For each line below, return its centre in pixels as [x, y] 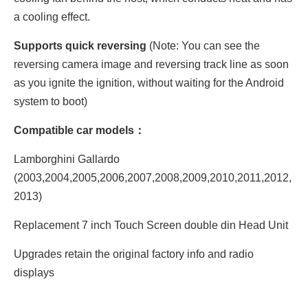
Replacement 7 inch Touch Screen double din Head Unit [151, 225]
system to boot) [51, 101]
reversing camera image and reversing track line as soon [151, 64]
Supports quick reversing [80, 46]
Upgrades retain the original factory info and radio [134, 254]
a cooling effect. [52, 17]
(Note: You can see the [203, 46]
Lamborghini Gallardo [67, 159]
